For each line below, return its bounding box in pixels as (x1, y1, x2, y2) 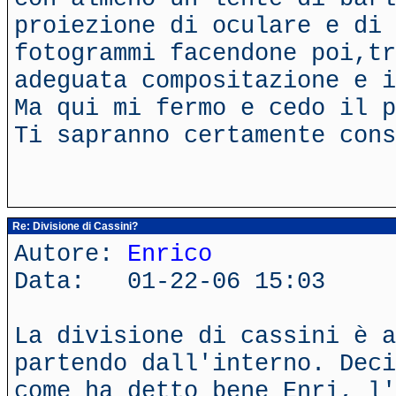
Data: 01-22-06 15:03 (14, 268, 325, 295)
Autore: (14, 240, 127, 268)
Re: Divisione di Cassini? (10, 220, 138, 232)
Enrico (127, 240, 212, 268)
